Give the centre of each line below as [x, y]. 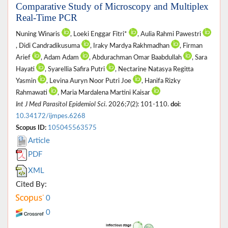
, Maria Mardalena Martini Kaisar [105, 92]
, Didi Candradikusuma [49, 46]
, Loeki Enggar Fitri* [99, 34]
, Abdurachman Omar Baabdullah [136, 57]
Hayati [26, 69]
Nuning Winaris [39, 34]
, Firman [191, 46]
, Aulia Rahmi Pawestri [170, 34]
